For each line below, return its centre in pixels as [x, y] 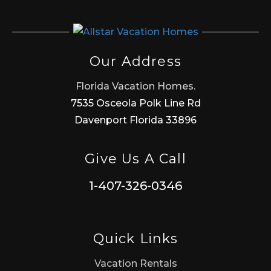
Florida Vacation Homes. [135, 87]
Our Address [135, 62]
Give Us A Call [135, 159]
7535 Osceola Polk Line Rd [135, 103]
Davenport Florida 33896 [135, 120]
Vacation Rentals [135, 264]
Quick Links [135, 239]
